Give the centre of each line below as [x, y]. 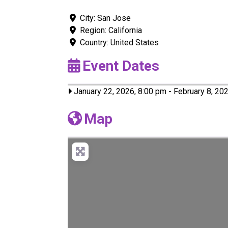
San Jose [114, 18]
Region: [94, 30]
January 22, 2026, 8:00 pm [119, 91]
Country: [95, 42]
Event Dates [121, 66]
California [125, 30]
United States [135, 42]
